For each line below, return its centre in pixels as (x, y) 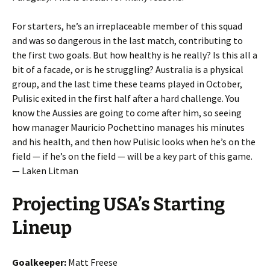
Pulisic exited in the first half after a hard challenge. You (126, 98)
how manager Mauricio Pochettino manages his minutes (128, 127)
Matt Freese (93, 262)
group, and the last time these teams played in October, (127, 83)
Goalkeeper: (40, 262)
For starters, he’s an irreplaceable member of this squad (127, 26)
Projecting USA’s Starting (118, 204)
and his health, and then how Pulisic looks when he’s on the (134, 141)
